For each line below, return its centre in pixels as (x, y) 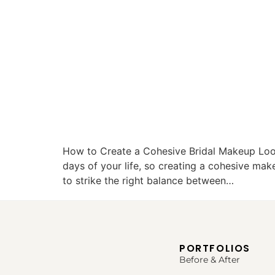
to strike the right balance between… (148, 180)
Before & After (210, 259)
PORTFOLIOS (215, 248)
